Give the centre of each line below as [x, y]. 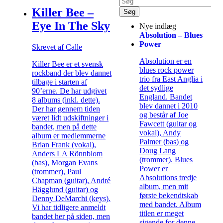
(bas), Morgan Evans [65, 162]
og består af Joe [164, 114]
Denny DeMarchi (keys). [71, 198]
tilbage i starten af [59, 82]
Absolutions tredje [168, 177]
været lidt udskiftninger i [70, 117]
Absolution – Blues [171, 35]
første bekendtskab [169, 195]
